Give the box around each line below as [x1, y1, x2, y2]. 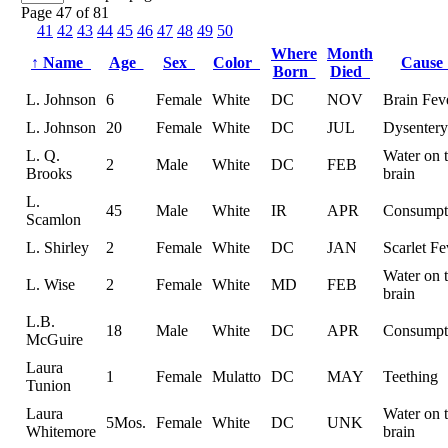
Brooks [26, 164, 72, 182]
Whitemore [26, 422, 96, 440]
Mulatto [212, 367, 261, 385]
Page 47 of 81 [21, 3, 109, 21]
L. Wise [26, 275, 75, 293]
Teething [383, 367, 438, 385]
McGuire [26, 330, 83, 348]
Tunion [26, 376, 71, 394]
